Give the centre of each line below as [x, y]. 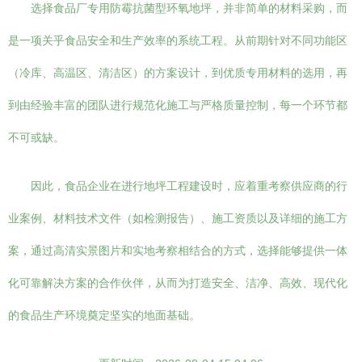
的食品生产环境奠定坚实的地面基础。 [104, 315]
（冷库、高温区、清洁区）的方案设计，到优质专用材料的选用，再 [178, 73]
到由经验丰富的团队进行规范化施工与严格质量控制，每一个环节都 [178, 105]
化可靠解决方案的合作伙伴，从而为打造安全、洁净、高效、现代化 [178, 283]
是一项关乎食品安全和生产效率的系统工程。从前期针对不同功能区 [178, 40]
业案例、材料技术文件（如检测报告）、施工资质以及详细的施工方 [178, 218]
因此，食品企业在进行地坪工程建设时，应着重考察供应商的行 [189, 186]
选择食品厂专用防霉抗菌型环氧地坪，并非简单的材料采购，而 [189, 8]
